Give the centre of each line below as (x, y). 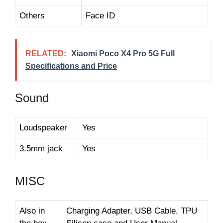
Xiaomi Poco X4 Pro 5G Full (123, 54)
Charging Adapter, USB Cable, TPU (132, 211)
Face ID (100, 15)
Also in (32, 211)
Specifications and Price (71, 66)
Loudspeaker (43, 128)
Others (32, 15)
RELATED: (46, 54)
